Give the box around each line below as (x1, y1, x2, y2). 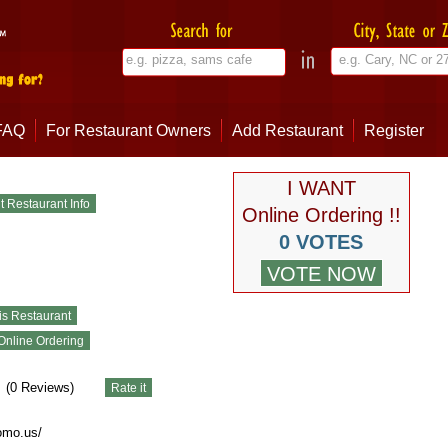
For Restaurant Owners (45, 122, 211, 139)
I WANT (286, 177, 356, 199)
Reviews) (16, 379, 94, 395)
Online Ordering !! (241, 204, 401, 226)
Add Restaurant (231, 122, 343, 139)
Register (363, 122, 424, 139)
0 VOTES (279, 231, 363, 253)
